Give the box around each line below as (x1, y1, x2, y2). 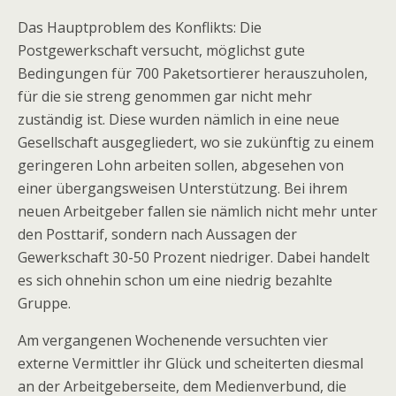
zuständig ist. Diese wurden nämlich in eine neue (18, 110, 339, 129)
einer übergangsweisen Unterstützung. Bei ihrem (18, 179, 347, 198)
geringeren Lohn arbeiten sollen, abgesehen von (18, 156, 344, 175)
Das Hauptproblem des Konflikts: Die (18, 18, 262, 37)
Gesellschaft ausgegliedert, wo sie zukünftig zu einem (18, 133, 374, 152)
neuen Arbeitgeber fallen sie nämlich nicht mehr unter (18, 202, 377, 221)
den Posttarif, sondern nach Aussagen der (18, 225, 297, 244)
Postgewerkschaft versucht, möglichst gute (18, 41, 305, 60)
